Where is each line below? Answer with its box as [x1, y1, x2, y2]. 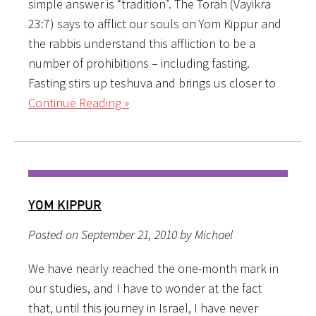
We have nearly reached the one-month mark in [28, 260, 279, 276]
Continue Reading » [28, 94, 129, 111]
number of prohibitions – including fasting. [28, 54, 250, 71]
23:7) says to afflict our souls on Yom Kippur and [28, 15, 281, 32]
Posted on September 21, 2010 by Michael [28, 226, 233, 243]
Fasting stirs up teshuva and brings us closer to [28, 74, 276, 91]
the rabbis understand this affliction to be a [28, 35, 255, 51]
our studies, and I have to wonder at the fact [28, 279, 262, 296]
